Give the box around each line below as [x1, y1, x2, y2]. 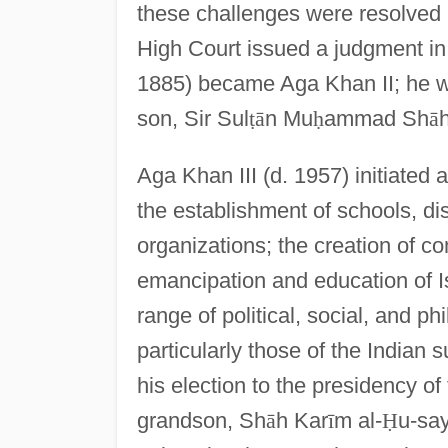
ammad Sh [323, 105, 429, 131]
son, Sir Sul [136, 105, 249, 131]
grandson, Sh [136, 407, 266, 433]
